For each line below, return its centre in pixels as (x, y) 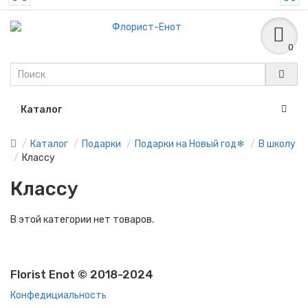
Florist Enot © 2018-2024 (82, 274)
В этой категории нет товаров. (82, 220)
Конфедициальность (58, 295)
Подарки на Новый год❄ (190, 144)
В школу (277, 144)
